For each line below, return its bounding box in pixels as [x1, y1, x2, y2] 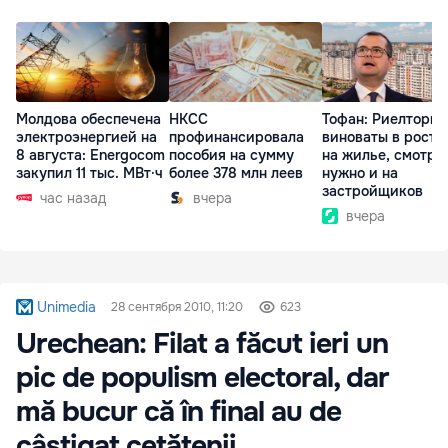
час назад [40, 189, 106, 208]
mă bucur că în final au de [16, 394, 341, 430]
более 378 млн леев [169, 164, 303, 183]
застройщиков [322, 182, 423, 201]
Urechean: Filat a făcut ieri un [16, 326, 388, 362]
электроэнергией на [16, 128, 157, 147]
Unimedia [36, 298, 96, 316]
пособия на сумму [169, 146, 294, 165]
